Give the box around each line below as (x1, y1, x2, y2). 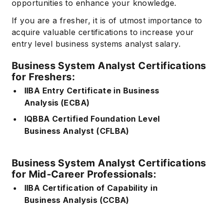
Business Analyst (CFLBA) (24, 126, 129, 136)
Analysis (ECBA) (24, 97, 90, 108)
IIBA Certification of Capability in (24, 182, 158, 193)
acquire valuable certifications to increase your (12, 27, 194, 37)
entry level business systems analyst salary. (12, 38, 181, 49)
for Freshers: (12, 71, 75, 83)
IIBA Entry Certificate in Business (24, 85, 160, 95)
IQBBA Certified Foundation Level (24, 113, 160, 124)
